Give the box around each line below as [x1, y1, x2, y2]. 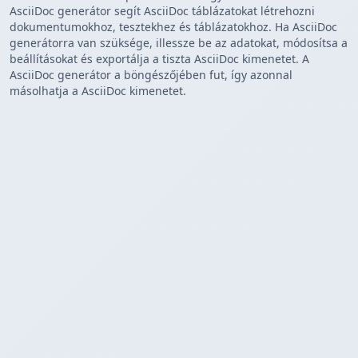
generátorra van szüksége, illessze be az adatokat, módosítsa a [10, 35, 348, 51]
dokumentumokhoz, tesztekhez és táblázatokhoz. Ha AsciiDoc [10, 19, 337, 35]
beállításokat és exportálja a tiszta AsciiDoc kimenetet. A [10, 51, 309, 67]
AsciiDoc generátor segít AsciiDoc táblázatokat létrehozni [10, 3, 315, 19]
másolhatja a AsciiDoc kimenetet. [10, 83, 186, 99]
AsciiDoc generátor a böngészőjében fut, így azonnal [10, 67, 292, 83]
